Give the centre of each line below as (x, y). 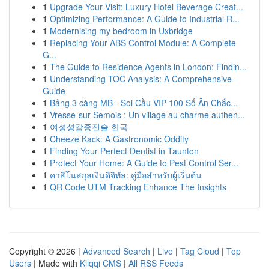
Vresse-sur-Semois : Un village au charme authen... (147, 115)
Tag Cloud (200, 251)
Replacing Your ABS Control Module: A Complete (143, 43)
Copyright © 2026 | (46, 251)
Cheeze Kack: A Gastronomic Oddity (119, 139)
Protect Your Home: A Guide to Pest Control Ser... (144, 163)
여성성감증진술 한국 (89, 127)
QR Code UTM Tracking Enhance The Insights (138, 187)
